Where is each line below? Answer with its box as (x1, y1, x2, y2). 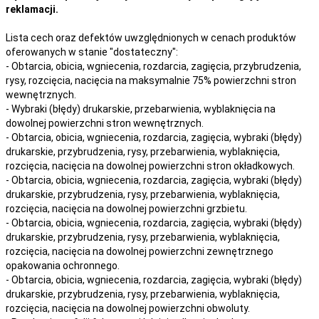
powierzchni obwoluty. (149, 302, 250, 314)
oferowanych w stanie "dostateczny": (6, 46, 178, 58)
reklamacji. (6, 3, 58, 15)
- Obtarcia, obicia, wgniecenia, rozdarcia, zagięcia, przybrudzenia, (6, 60, 301, 72)
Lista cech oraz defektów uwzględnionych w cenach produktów (6, 31, 296, 43)
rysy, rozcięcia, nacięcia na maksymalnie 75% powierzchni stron (6, 74, 296, 86)
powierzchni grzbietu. (149, 202, 247, 214)
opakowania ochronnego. (6, 259, 120, 271)
